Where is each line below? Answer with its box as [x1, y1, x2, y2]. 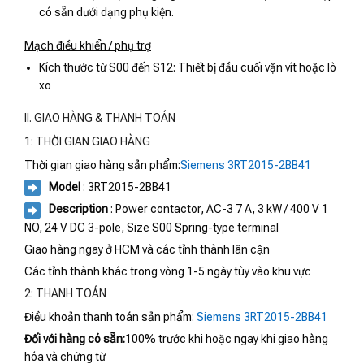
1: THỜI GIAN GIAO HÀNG [24, 134, 150, 148]
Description [49, 202, 108, 216]
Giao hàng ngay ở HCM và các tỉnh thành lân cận [24, 242, 270, 256]
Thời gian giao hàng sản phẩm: [24, 158, 180, 171]
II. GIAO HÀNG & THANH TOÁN [24, 110, 175, 124]
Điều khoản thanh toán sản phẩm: [24, 310, 197, 323]
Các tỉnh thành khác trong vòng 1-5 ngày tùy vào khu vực [24, 264, 311, 278]
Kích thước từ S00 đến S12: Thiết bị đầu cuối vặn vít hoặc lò [39, 60, 337, 74]
